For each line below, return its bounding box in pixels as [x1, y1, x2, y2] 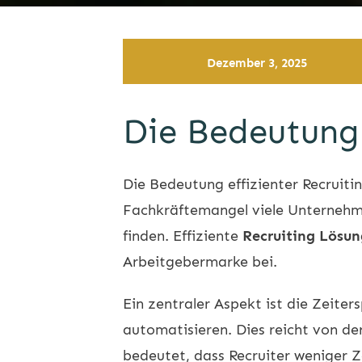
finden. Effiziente [123, 226, 242, 245]
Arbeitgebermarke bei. [123, 252, 277, 271]
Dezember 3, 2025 [207, 55, 308, 70]
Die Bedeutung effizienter [123, 175, 302, 193]
